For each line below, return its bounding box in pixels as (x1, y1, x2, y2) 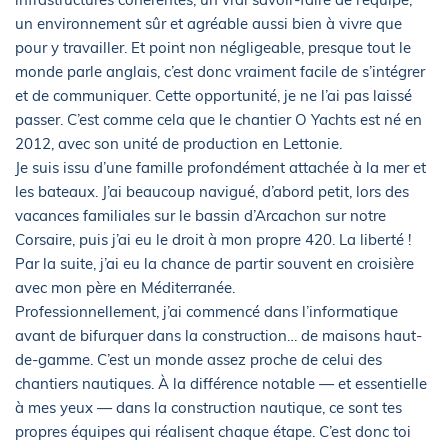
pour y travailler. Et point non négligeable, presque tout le (15, 38, 411, 58)
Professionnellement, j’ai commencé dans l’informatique (15, 302, 398, 322)
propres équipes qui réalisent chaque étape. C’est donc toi (15, 422, 411, 442)
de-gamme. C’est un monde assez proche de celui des (15, 350, 382, 370)
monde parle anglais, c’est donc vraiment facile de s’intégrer (15, 62, 425, 82)
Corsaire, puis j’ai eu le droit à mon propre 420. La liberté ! (15, 230, 411, 250)
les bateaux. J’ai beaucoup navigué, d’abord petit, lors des (15, 182, 409, 202)
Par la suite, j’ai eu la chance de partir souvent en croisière (15, 254, 414, 274)
